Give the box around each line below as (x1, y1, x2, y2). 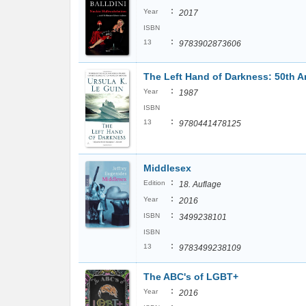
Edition (143, 179, 165, 186)
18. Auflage (179, 180, 221, 189)
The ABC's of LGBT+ (143, 271, 238, 282)
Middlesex (143, 163, 191, 173)
